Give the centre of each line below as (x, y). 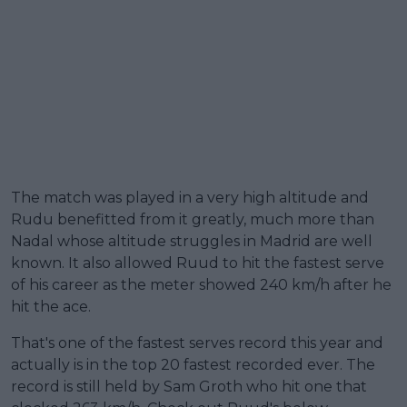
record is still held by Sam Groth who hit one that (189, 386)
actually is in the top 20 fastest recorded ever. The (193, 364)
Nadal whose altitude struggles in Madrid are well (192, 241)
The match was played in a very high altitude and (190, 197)
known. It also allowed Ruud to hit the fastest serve (198, 263)
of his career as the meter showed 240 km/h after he (201, 284)
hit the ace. (51, 306)
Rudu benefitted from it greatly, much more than (193, 219)
